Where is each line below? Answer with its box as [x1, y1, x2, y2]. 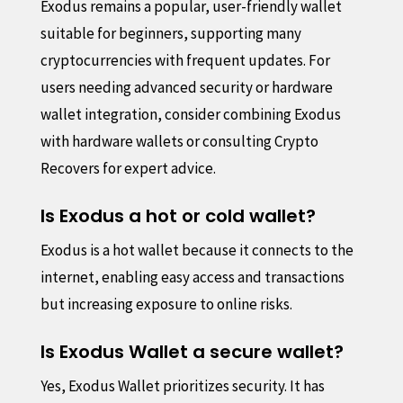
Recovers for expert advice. [40, 157, 216, 178]
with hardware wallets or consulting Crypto [40, 130, 318, 151]
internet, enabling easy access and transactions [40, 266, 345, 287]
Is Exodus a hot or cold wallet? [40, 202, 316, 228]
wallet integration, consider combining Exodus [40, 103, 341, 124]
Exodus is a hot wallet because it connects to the [40, 239, 354, 260]
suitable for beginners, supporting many [40, 22, 301, 43]
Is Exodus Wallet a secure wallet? [40, 338, 344, 364]
